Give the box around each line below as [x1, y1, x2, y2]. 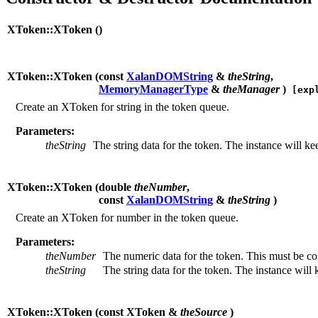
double [99, 180, 134, 193]
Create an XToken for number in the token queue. [16, 211, 238, 224]
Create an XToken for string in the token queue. [16, 100, 229, 113]
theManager [223, 82, 280, 95]
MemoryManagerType [99, 82, 208, 95]
